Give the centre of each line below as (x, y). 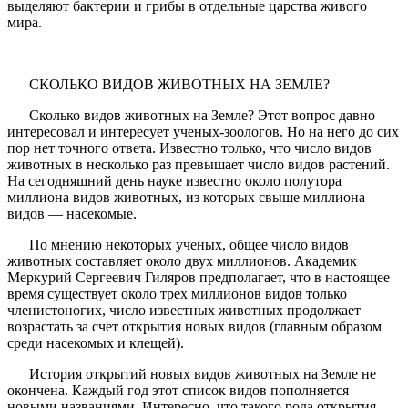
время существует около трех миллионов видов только (177, 294)
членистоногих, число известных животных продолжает (184, 311)
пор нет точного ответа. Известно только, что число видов (189, 148)
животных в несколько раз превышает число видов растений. (199, 165)
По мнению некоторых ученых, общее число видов (178, 245)
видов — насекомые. (74, 214)
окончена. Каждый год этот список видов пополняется (178, 391)
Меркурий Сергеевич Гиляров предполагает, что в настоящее (199, 278)
